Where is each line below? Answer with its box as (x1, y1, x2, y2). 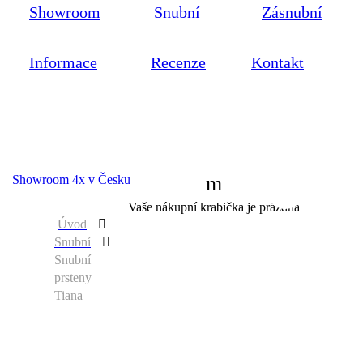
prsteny (54, 271, 92, 285)
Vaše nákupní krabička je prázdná (128, 200, 300, 215)
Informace (29, 53, 97, 72)
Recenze (151, 53, 206, 72)
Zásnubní (262, 3, 322, 21)
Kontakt (251, 53, 304, 72)
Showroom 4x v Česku (12, 173, 130, 187)
